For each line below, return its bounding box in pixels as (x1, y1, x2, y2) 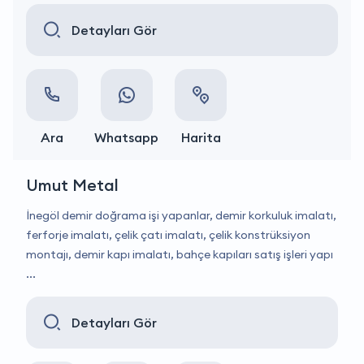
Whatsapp (94, 129, 158, 145)
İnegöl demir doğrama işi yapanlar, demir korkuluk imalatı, (26, 208, 336, 223)
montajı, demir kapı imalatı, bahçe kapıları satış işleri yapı (26, 247, 333, 262)
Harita (180, 129, 221, 145)
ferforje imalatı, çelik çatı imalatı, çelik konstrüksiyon (26, 227, 310, 242)
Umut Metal (26, 175, 119, 195)
